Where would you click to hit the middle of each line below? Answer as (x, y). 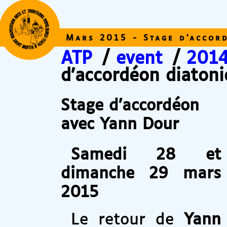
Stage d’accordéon (130, 106)
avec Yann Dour (120, 125)
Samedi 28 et (146, 156)
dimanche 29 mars (141, 174)
